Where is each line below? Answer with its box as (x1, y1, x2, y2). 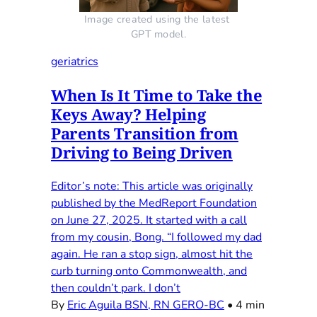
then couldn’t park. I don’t (51, 279, 180, 296)
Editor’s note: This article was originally (51, 178, 253, 194)
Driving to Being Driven (51, 141, 233, 163)
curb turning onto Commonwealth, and (51, 263, 247, 279)
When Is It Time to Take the (51, 83, 263, 105)
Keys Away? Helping (51, 103, 206, 125)
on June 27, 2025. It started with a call (51, 212, 247, 228)
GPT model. (131, 26, 186, 41)
